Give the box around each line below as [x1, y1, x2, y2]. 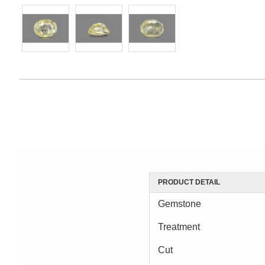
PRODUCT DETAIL [158, 177, 220, 186]
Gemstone [158, 198, 201, 209]
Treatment [158, 221, 200, 232]
